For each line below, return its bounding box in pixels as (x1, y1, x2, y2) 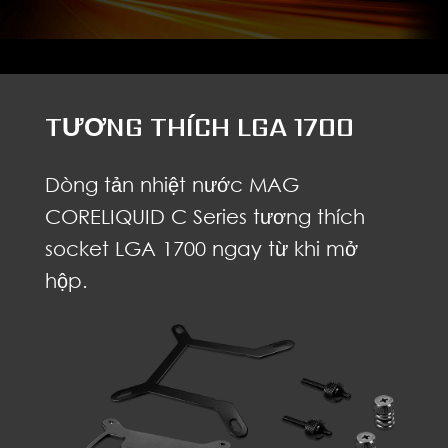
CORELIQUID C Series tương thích (44, 203, 365, 228)
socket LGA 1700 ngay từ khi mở (44, 235, 358, 260)
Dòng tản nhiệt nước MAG (44, 171, 299, 196)
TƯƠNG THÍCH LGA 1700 (44, 108, 354, 145)
